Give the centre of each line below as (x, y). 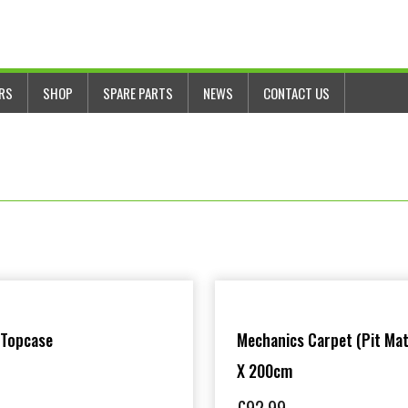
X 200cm (264, 371)
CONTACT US (297, 93)
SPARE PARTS (138, 93)
